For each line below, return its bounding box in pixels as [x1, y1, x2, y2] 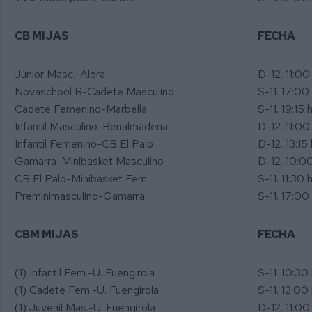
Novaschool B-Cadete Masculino [15, 84, 174, 99]
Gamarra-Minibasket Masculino [15, 153, 164, 169]
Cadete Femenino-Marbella [15, 101, 147, 116]
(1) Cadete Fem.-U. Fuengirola [15, 282, 159, 297]
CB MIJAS [15, 28, 69, 43]
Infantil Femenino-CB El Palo [15, 136, 153, 151]
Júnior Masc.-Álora [15, 66, 105, 81]
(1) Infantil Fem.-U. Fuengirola [15, 265, 155, 280]
